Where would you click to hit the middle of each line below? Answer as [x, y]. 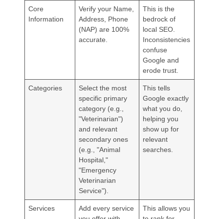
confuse [155, 50]
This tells [157, 88]
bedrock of [159, 19]
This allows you [167, 208]
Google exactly [166, 98]
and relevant [98, 129]
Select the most [103, 88]
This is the [159, 9]
